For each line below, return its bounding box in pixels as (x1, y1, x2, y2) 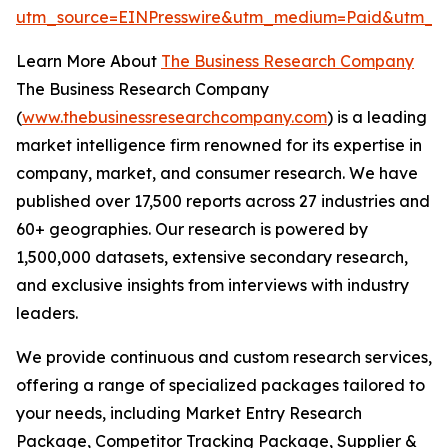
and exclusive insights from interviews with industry (16, 275, 409, 296)
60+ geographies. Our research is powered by (16, 219, 368, 240)
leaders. (16, 303, 78, 324)
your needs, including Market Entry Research (16, 403, 362, 424)
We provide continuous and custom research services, (16, 347, 432, 368)
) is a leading (327, 107, 427, 128)
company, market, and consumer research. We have (16, 163, 418, 184)
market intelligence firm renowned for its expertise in (16, 135, 422, 156)
